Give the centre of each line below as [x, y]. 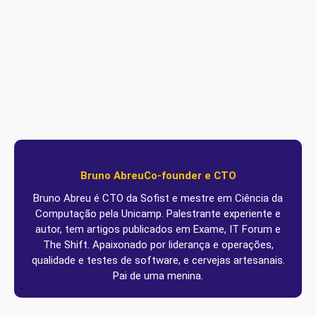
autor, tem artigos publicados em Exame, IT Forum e [158, 229]
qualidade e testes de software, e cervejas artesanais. [158, 260]
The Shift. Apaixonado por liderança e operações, [158, 245]
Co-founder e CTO [190, 176]
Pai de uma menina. [158, 276]
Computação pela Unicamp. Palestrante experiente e [158, 214]
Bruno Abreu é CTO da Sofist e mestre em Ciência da [158, 198]
